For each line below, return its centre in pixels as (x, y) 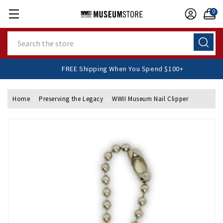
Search (19, 36)
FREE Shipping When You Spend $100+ (132, 69)
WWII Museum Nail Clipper (150, 99)
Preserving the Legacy (71, 99)
